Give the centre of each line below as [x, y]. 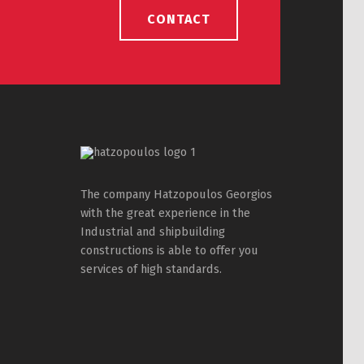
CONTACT [178, 19]
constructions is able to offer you [170, 251]
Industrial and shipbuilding [153, 232]
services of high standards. [152, 269]
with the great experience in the [166, 213]
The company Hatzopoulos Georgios [177, 195]
